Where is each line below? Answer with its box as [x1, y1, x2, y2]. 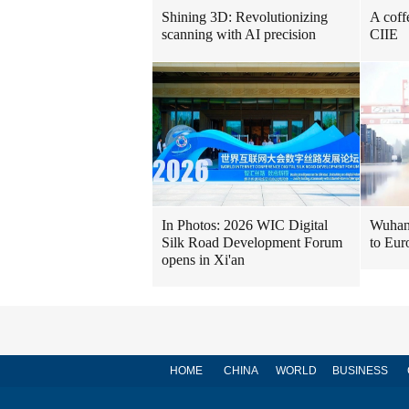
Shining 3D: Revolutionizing [162, 9, 328, 25]
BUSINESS [331, 364, 388, 377]
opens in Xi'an [162, 252, 245, 267]
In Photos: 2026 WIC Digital [162, 217, 328, 233]
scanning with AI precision [162, 26, 316, 42]
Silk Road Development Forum [162, 235, 342, 250]
